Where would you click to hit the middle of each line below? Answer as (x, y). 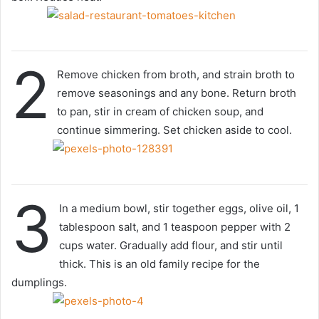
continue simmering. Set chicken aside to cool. (174, 130)
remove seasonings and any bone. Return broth (177, 93)
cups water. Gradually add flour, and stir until (171, 245)
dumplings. (39, 282)
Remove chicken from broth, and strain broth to (176, 75)
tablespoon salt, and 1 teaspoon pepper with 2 (175, 226)
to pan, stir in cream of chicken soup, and (160, 112)
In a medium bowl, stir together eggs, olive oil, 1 (179, 208)
